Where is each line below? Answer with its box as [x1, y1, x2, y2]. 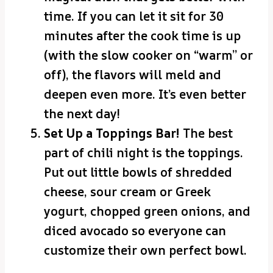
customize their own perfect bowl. [44, 242, 247, 259]
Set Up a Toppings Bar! [44, 125, 180, 142]
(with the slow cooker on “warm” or [44, 47, 253, 64]
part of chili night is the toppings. [44, 144, 243, 161]
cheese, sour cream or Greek [44, 183, 211, 200]
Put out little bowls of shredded [44, 164, 232, 181]
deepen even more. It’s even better [44, 86, 246, 103]
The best [180, 125, 233, 142]
